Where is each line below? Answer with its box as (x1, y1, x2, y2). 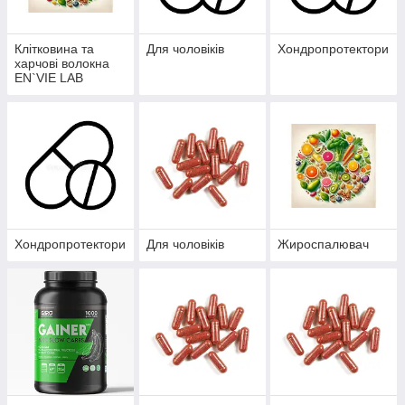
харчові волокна (14, 56, 109, 71)
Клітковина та (14, 42, 94, 57)
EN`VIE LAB (14, 71, 83, 86)
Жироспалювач (278, 237, 370, 252)
